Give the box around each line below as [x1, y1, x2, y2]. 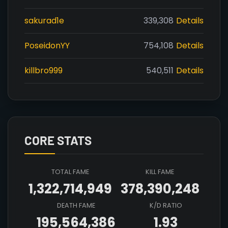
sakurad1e [24, 15, 64, 26]
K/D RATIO [149, 201, 182, 210]
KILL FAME [146, 167, 175, 176]
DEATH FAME [57, 201, 96, 210]
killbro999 [24, 65, 63, 76]
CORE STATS [24, 133, 92, 148]
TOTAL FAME [51, 167, 90, 176]
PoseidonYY [24, 40, 70, 51]
